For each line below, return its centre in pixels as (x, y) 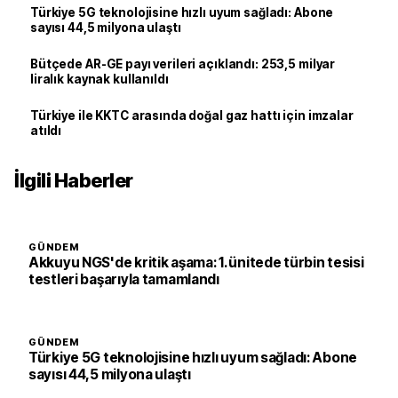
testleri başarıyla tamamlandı (124, 279)
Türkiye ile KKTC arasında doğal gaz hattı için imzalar (192, 115)
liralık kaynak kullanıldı (99, 79)
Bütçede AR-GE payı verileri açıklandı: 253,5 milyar (183, 64)
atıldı (46, 131)
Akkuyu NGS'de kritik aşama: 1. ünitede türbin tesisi (196, 263)
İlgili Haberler (74, 180)
